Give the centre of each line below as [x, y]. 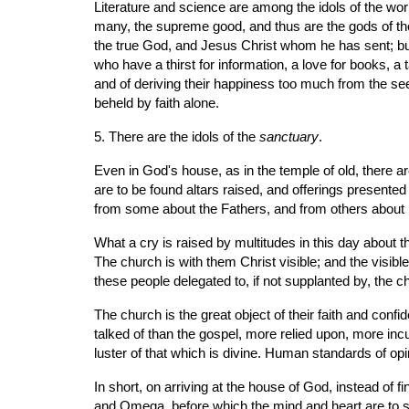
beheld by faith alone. [156, 103]
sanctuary [288, 137]
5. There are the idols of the [176, 137]
